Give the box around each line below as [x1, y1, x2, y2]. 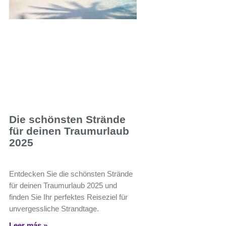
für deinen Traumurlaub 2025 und [9, 181, 117, 190]
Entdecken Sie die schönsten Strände [9, 169, 133, 178]
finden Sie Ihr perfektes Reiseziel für [9, 192, 128, 201]
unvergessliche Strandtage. [9, 204, 99, 213]
